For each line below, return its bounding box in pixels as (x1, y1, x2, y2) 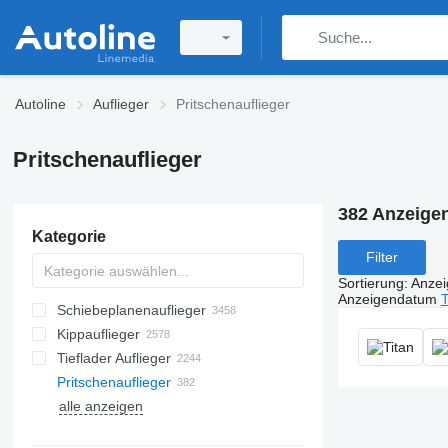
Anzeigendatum (337, 290, 437, 307)
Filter (365, 249, 398, 266)
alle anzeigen (58, 398, 143, 414)
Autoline (15, 96, 66, 112)
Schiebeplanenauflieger (56, 302, 206, 318)
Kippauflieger (56, 326, 140, 342)
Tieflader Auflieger (56, 350, 171, 366)
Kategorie (31, 228, 106, 245)
